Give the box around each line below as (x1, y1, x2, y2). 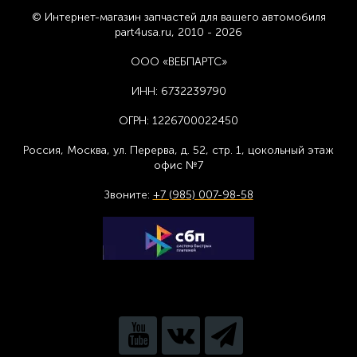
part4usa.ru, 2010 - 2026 (115, 25, 242, 39)
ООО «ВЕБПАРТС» (130, 55, 227, 69)
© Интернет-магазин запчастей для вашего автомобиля (31, 10, 326, 24)
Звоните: (104, 188, 153, 202)
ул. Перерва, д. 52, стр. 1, (110, 143, 245, 157)
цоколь (245, 143, 284, 157)
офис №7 (154, 159, 203, 172)
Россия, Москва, (23, 143, 110, 157)
